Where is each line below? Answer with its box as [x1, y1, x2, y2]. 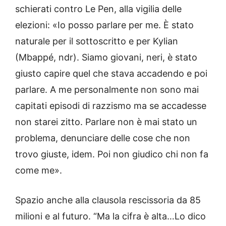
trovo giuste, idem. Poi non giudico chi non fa [15, 149, 208, 160]
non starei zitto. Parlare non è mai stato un [15, 117, 197, 128]
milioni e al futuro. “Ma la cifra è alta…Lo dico [15, 211, 206, 222]
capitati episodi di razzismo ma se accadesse [15, 100, 206, 111]
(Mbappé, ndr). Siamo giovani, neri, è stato [15, 52, 197, 63]
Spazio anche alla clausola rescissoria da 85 [15, 195, 201, 206]
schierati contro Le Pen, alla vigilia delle [15, 4, 182, 15]
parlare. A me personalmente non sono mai [15, 84, 199, 95]
